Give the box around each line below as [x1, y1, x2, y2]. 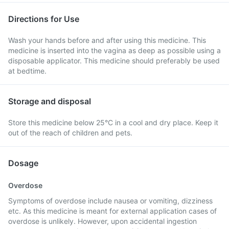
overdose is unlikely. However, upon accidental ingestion [8, 217, 197, 225]
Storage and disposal [8, 96, 91, 106]
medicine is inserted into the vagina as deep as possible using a [8, 46, 221, 55]
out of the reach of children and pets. [8, 128, 132, 137]
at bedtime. [8, 66, 47, 75]
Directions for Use [8, 14, 79, 24]
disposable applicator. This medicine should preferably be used [8, 56, 220, 65]
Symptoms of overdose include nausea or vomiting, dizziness [8, 196, 213, 205]
